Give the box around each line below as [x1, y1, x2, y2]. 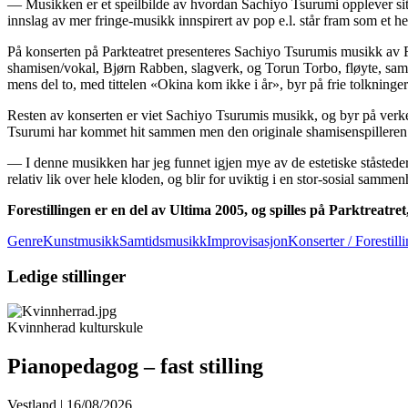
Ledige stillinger [7, 266, 126, 286]
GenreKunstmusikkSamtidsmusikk [7, 232, 207, 249]
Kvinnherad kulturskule [7, 320, 143, 336]
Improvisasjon [207, 232, 288, 249]
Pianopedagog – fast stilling [7, 354, 263, 379]
